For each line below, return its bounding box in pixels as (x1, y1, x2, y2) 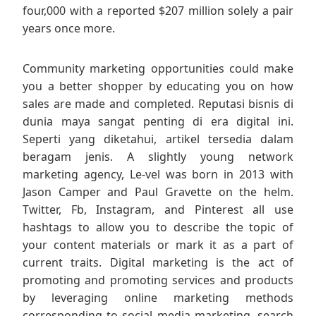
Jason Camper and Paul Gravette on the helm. (23, 184, 293, 200)
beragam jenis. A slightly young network (23, 149, 293, 165)
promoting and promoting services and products (23, 272, 293, 288)
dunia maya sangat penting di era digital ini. (23, 114, 293, 130)
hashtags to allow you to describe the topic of (23, 219, 293, 236)
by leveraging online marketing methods (23, 290, 293, 306)
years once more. (23, 20, 115, 37)
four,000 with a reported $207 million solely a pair (23, 3, 293, 19)
